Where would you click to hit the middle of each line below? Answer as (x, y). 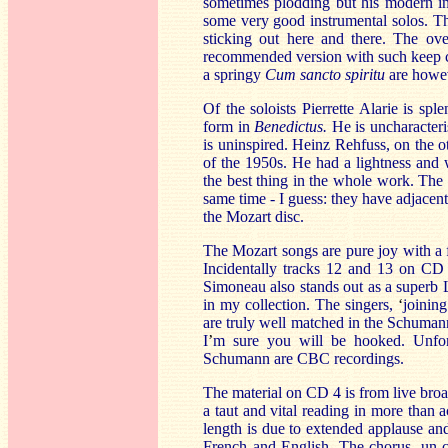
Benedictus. (293, 126)
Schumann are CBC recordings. (305, 358)
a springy (234, 74)
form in (229, 126)
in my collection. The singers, (301, 304)
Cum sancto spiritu (327, 74)
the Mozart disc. (255, 216)
